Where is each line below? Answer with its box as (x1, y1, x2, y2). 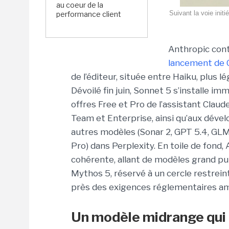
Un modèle (71, 209, 143, 225)
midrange (143, 209, 204, 225)
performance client (56, 10, 121, 18)
